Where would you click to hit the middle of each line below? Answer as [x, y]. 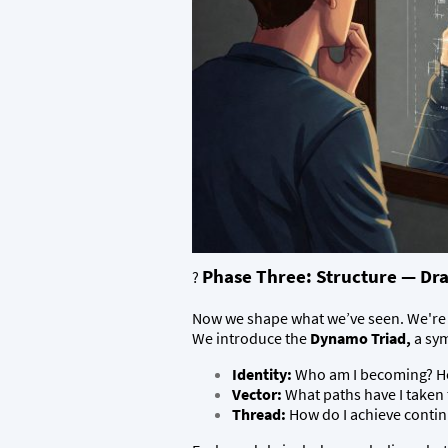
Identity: [262, 374]
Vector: [257, 394]
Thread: [259, 414]
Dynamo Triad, [362, 338]
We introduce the [251, 338]
